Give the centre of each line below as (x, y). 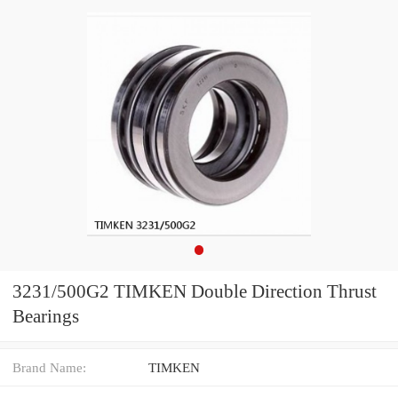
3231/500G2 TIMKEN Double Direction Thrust (195, 292)
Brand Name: (49, 367)
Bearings (46, 317)
